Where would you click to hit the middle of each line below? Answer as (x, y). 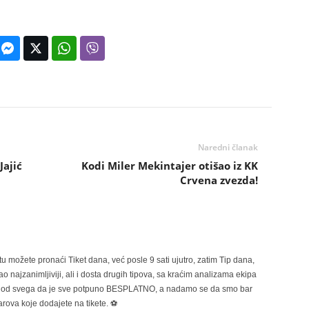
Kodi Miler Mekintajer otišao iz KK (169, 166)
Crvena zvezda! (219, 180)
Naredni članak (228, 147)
